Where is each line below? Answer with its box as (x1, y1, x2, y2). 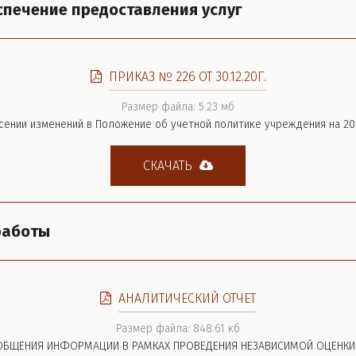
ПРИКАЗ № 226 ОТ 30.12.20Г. (108, 69, 266, 84)
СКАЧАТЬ (143, 158, 195, 173)
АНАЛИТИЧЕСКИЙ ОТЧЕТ (118, 291, 256, 306)
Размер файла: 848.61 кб (116, 322, 240, 335)
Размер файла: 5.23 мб (122, 100, 234, 114)
